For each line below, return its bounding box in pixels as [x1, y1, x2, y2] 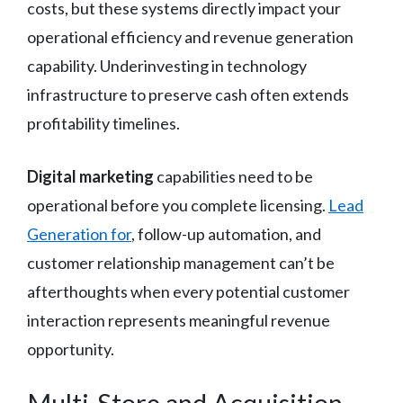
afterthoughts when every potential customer [27, 281, 350, 301]
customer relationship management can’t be [27, 252, 335, 273]
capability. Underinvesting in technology [27, 55, 307, 76]
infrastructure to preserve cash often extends [27, 84, 349, 104]
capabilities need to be [154, 166, 313, 186]
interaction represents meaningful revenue [27, 309, 330, 330]
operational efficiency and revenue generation [27, 26, 354, 47]
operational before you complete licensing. [27, 194, 328, 215]
